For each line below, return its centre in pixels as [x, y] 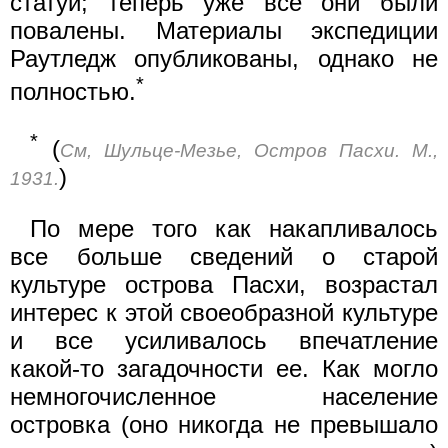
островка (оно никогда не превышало [224, 424]
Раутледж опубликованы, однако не [224, 58]
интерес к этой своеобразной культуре [224, 312]
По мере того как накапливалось [234, 228]
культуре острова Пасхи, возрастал [224, 284]
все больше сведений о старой [224, 256]
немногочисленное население [224, 396]
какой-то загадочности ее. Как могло [224, 368]
